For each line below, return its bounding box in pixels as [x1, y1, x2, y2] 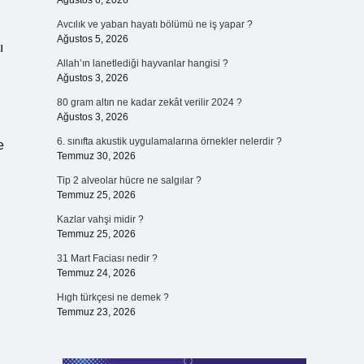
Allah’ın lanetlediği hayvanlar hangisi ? [56, 58, 228, 69]
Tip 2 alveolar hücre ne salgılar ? [56, 175, 201, 186]
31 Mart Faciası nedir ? [56, 253, 158, 264]
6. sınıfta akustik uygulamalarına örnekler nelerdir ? [56, 136, 282, 147]
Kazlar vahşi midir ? [56, 214, 144, 225]
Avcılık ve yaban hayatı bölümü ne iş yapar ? [56, 19, 253, 30]
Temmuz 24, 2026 [56, 267, 136, 279]
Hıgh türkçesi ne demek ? [56, 292, 169, 303]
